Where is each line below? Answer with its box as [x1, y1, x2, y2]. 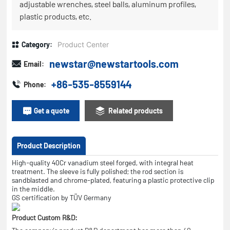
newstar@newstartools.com [49, 57, 179, 70]
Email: [24, 59, 45, 68]
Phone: [24, 80, 47, 89]
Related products [107, 106, 163, 116]
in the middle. [12, 184, 55, 194]
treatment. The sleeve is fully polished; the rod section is [12, 167, 184, 176]
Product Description [17, 141, 81, 150]
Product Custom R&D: [12, 213, 78, 222]
